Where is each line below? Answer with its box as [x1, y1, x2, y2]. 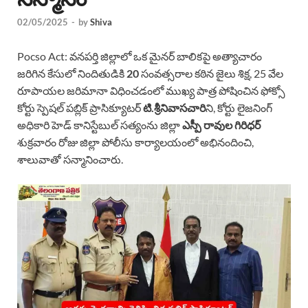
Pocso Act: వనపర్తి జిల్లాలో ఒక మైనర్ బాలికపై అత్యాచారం [17, 49, 262, 63]
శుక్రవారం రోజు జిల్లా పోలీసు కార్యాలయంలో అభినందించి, [17, 135, 254, 149]
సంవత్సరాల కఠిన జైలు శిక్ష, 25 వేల [141, 67, 283, 80]
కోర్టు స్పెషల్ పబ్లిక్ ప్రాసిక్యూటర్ [17, 101, 143, 115]
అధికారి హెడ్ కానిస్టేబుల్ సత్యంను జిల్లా [17, 118, 182, 132]
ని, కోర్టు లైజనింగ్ [206, 101, 272, 115]
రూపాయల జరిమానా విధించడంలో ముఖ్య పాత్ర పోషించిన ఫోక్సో [17, 84, 285, 98]
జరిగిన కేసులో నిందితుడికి [17, 67, 126, 80]
